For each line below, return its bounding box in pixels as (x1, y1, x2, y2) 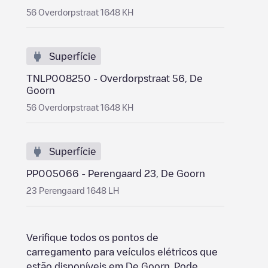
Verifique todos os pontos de (26, 233, 159, 242)
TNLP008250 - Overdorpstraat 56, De (26, 74, 203, 83)
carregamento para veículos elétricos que (26, 247, 218, 257)
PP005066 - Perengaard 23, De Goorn (26, 169, 205, 178)
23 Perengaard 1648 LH (26, 186, 119, 194)
